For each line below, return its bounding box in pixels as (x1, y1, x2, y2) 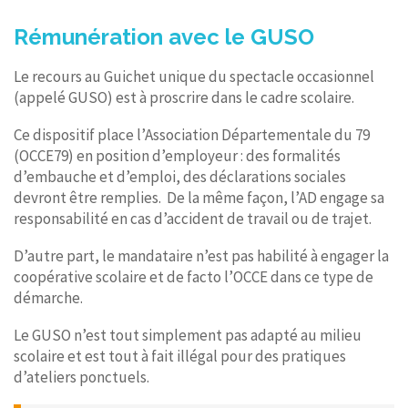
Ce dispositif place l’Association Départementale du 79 (14, 124, 370, 145)
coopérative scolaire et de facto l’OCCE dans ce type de (14, 266, 373, 287)
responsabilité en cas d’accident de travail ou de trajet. (14, 208, 374, 229)
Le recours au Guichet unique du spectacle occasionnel (14, 66, 374, 87)
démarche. (14, 287, 83, 308)
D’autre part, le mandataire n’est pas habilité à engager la (14, 245, 389, 266)
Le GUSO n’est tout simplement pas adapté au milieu (14, 324, 362, 345)
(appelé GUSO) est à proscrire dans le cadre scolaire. (14, 87, 354, 107)
